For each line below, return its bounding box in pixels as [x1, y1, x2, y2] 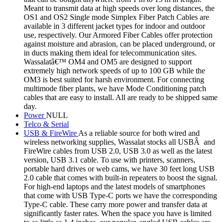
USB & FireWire [24, 128, 78, 137]
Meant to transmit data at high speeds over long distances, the [24, 3, 215, 12]
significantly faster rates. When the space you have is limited [24, 209, 212, 218]
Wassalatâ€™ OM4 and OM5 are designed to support [24, 57, 192, 66]
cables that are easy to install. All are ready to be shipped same [24, 93, 218, 102]
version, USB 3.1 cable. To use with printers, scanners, [24, 155, 195, 164]
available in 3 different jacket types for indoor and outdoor [24, 21, 205, 30]
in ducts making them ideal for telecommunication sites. [24, 48, 197, 57]
